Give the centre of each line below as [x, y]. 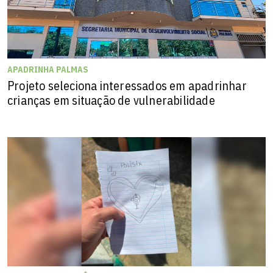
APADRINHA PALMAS [48, 69]
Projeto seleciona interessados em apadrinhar [127, 85]
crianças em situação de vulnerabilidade [111, 100]
